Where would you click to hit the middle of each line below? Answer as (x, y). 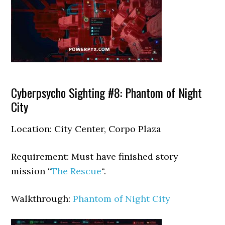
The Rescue (77, 171)
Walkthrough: (42, 199)
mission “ (31, 171)
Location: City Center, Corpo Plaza (86, 129)
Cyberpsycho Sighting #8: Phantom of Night (107, 92)
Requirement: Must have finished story (95, 156)
